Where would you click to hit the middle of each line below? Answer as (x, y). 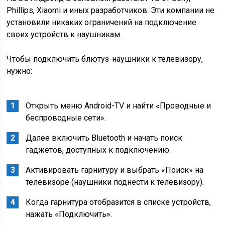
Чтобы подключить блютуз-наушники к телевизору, (105, 59)
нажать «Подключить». (69, 214)
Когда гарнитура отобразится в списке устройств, (119, 202)
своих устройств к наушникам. (64, 34)
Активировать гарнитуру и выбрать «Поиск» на (115, 170)
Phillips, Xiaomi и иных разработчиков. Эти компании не (111, 10)
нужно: (20, 71)
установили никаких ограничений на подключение (102, 22)
